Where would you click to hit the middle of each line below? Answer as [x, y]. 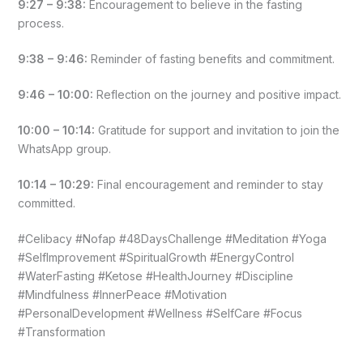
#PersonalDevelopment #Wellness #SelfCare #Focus [160, 313]
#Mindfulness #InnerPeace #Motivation [122, 294]
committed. [46, 203]
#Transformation [61, 331]
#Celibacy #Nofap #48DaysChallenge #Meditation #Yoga [172, 238]
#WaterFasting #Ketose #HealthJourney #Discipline [155, 275]
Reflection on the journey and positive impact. [217, 94]
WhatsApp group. [64, 148]
